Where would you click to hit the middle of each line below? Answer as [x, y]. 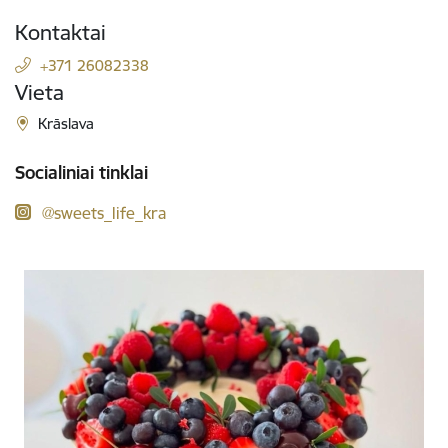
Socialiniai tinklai [81, 172]
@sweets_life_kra [104, 212]
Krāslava [66, 123]
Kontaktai [60, 32]
